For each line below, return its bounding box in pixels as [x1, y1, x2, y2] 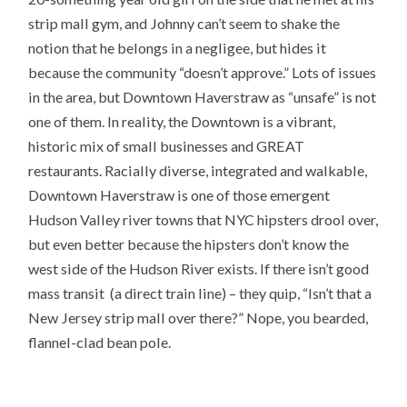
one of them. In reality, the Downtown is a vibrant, [28, 112, 336, 130]
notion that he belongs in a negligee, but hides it [28, 38, 327, 56]
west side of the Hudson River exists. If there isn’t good [28, 259, 370, 277]
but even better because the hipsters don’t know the [28, 234, 350, 253]
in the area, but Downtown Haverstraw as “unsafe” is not [28, 87, 377, 105]
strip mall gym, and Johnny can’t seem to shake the [28, 14, 341, 32]
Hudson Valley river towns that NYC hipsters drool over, [28, 210, 379, 228]
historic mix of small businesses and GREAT [28, 136, 305, 154]
